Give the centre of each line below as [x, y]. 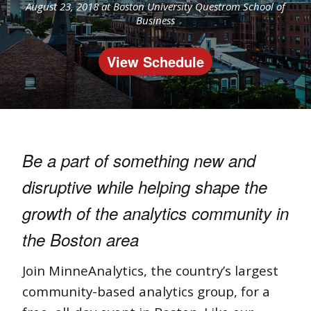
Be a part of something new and [139, 160]
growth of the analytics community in [155, 213]
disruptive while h [85, 186]
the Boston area [81, 239]
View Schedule [155, 61]
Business [155, 19]
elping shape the [207, 186]
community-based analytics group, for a [146, 291]
